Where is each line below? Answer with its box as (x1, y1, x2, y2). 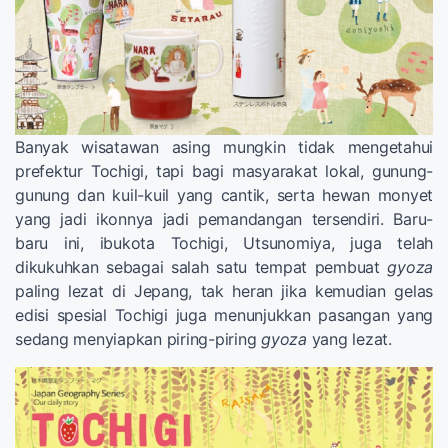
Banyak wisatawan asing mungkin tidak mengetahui (15, 137, 433, 158)
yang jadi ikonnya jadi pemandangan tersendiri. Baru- (15, 209, 433, 230)
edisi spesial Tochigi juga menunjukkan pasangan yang (15, 305, 433, 326)
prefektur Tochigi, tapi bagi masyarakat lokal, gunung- (15, 161, 433, 182)
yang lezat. (306, 329, 392, 350)
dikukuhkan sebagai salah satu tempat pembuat (15, 257, 388, 278)
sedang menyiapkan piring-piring (15, 329, 261, 350)
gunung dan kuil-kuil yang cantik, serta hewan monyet (15, 185, 433, 206)
